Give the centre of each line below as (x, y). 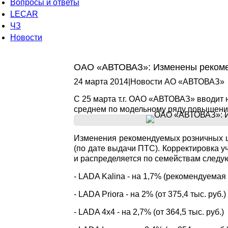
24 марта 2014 (101, 82)
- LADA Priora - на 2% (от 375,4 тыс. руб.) (150, 194)
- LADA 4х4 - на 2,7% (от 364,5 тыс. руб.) (149, 212)
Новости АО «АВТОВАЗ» (178, 82)
